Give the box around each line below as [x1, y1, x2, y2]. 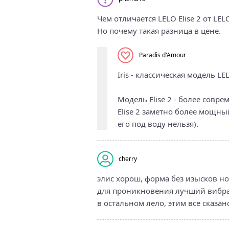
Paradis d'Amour [139, 51, 186, 60]
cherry [118, 154, 137, 164]
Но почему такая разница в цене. [97, 25, 221, 36]
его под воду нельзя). [117, 118, 198, 129]
